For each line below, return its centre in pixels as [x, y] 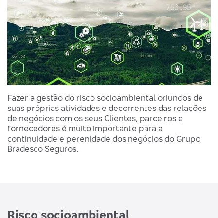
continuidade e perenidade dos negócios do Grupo [104, 139]
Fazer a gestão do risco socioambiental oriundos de [105, 98]
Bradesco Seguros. [43, 149]
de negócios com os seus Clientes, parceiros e [95, 118]
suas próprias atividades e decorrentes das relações [107, 108]
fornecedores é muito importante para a [85, 128]
